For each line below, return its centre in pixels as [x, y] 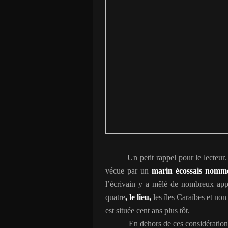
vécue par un [127, 171]
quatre [115, 197]
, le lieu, [138, 197]
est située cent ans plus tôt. [148, 210]
